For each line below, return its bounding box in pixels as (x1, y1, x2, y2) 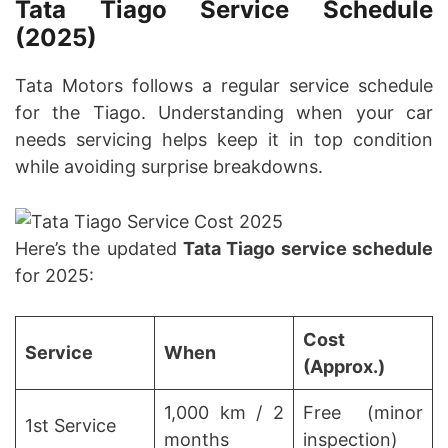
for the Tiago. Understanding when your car (15, 101, 433, 123)
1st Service (25, 415, 116, 437)
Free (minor (303, 402, 423, 424)
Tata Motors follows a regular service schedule (15, 74, 433, 96)
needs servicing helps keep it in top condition (15, 128, 433, 150)
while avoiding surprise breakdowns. (15, 155, 323, 177)
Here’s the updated (15, 238, 183, 260)
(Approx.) (303, 356, 385, 378)
